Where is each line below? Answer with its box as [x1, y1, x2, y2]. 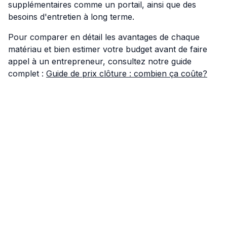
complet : [8, 68, 46, 79]
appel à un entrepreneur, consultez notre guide [8, 56, 192, 66]
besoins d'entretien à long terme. [8, 11, 134, 22]
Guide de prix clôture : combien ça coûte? [46, 68, 207, 79]
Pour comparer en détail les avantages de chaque [8, 31, 200, 42]
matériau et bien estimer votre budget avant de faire [8, 44, 207, 54]
